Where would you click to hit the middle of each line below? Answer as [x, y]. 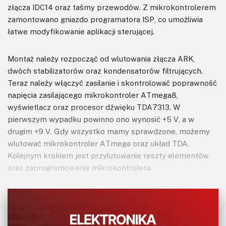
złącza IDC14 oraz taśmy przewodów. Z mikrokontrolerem [112, 7]
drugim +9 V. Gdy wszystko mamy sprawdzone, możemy [109, 131]
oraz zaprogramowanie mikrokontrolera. [80, 167]
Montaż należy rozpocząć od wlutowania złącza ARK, [101, 58]
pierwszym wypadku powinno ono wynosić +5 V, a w [101, 119]
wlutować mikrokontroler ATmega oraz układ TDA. [98, 143]
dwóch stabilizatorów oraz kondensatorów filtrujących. [105, 70]
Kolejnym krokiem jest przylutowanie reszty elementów [108, 155]
